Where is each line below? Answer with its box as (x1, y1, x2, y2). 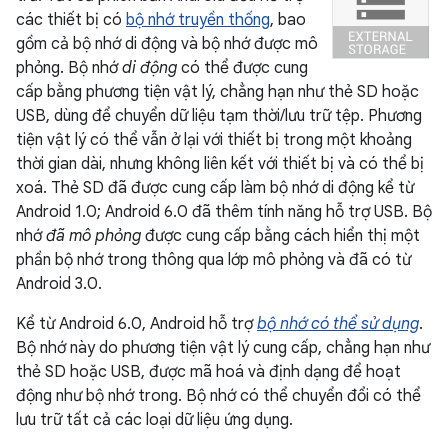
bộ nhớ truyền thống (126, 10, 270, 30)
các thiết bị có (16, 10, 126, 30)
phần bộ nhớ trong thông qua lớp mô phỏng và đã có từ (16, 250, 411, 270)
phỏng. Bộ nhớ (16, 58, 122, 78)
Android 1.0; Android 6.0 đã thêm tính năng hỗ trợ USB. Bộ (16, 202, 432, 222)
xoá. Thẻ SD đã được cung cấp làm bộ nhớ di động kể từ (16, 178, 414, 198)
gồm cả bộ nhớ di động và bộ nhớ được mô (16, 34, 318, 54)
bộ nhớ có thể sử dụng (257, 314, 419, 334)
